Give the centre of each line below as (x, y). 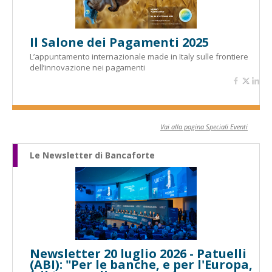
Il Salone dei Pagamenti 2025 (119, 42)
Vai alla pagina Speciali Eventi (204, 127)
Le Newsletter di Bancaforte (92, 155)
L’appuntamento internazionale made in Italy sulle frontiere (139, 56)
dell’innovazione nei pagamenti (87, 67)
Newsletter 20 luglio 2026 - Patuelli (138, 253)
